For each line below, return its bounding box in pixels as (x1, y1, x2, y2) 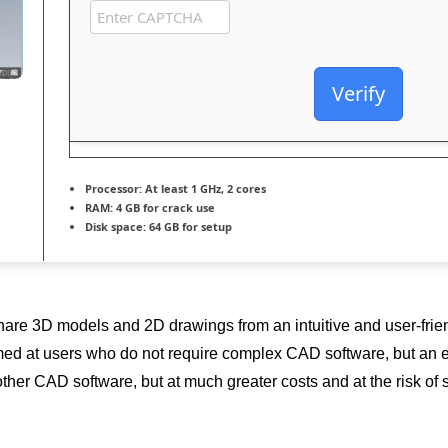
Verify (332, 80, 385, 107)
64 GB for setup (146, 219, 232, 234)
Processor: (85, 181, 142, 196)
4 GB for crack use (113, 200, 215, 215)
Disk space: (85, 219, 146, 234)
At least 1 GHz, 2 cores (142, 181, 266, 196)
